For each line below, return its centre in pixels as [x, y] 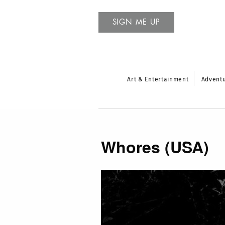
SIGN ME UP [136, 22]
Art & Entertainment [158, 79]
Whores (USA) [155, 147]
